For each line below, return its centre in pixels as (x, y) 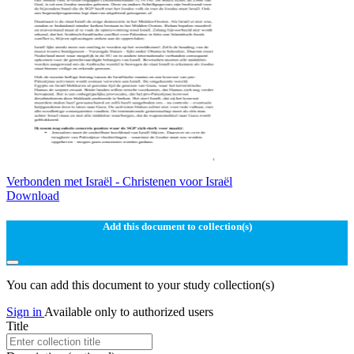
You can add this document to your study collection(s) (140, 284)
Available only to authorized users (129, 311)
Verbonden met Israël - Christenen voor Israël (119, 182)
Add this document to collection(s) (177, 227)
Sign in (25, 311)
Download (33, 196)
